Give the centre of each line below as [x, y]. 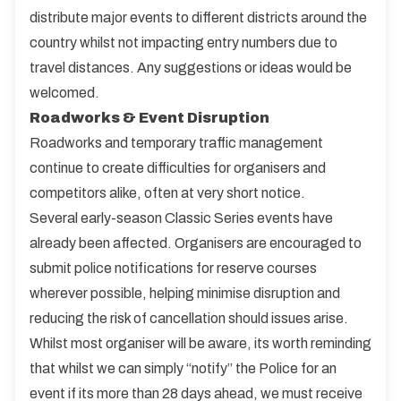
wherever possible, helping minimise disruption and [185, 293]
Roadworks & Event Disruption [149, 118]
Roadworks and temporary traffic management [176, 143]
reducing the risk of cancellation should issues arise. [189, 318]
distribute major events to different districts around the [198, 17]
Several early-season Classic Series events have [181, 218]
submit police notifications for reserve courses [173, 268]
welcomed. [64, 93]
